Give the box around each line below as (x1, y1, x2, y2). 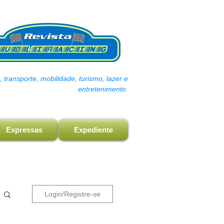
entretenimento (78, 85, 128, 93)
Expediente (73, 125, 113, 134)
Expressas (5, 125, 42, 134)
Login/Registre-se (44, 190, 100, 198)
